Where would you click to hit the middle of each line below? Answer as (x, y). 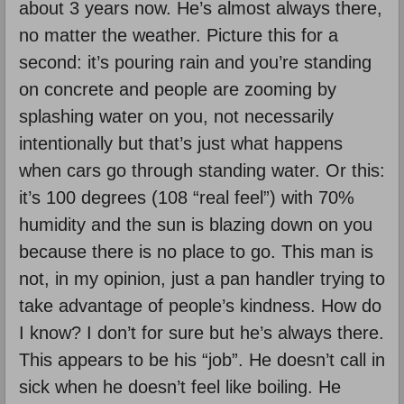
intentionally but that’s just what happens (181, 143)
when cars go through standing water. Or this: (202, 170)
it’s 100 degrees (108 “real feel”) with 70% (187, 197)
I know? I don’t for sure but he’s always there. (202, 332)
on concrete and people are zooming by (178, 89)
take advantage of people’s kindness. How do (200, 305)
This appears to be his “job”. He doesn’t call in (202, 359)
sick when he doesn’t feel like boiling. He (180, 386)
